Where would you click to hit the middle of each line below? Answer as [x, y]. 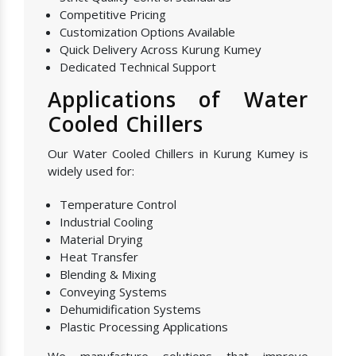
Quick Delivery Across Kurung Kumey [161, 50]
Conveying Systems [113, 292]
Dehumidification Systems [130, 310]
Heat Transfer [99, 257]
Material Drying [101, 240]
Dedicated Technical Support [138, 67]
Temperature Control [118, 205]
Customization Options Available [147, 32]
